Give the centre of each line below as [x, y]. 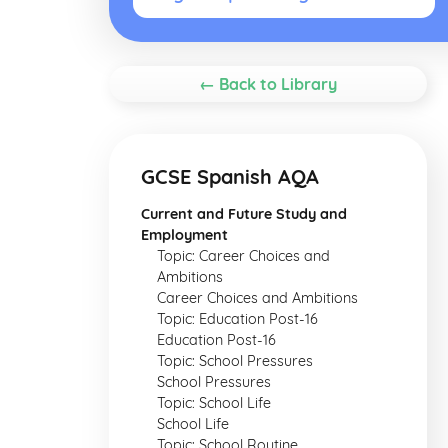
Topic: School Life [214, 403]
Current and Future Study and [244, 214]
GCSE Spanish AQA [230, 176]
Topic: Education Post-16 [237, 319]
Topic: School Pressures [235, 361]
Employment [184, 235]
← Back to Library [268, 84]
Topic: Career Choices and [243, 256]
